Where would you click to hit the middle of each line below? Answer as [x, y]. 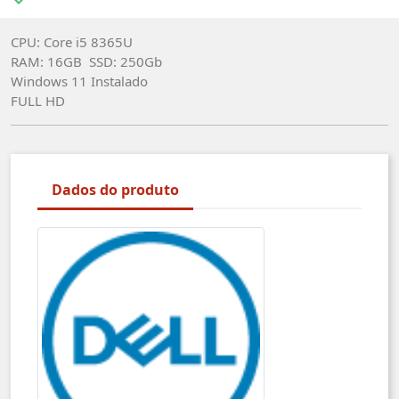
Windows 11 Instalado [81, 81]
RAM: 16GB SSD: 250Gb [86, 61]
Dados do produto [115, 189]
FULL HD [38, 100]
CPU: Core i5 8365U [72, 41]
